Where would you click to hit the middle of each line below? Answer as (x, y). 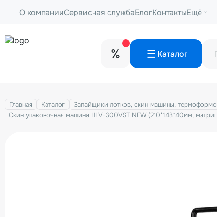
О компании (42, 12)
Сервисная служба (99, 12)
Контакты (169, 12)
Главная (21, 104)
